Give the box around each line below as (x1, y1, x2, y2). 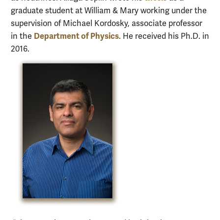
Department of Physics (34, 30, 119, 41)
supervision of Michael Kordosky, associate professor (11, 18, 202, 28)
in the (11, 31, 34, 41)
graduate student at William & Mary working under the (11, 5, 207, 16)
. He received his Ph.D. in (119, 31, 209, 41)
